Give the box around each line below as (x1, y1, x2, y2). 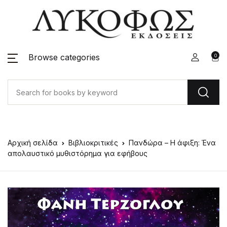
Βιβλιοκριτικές (68, 138, 118, 147)
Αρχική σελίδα (8, 138, 58, 147)
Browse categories (28, 52, 100, 62)
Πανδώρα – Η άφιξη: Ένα (129, 138, 216, 147)
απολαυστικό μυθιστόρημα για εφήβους (8, 149, 147, 158)
